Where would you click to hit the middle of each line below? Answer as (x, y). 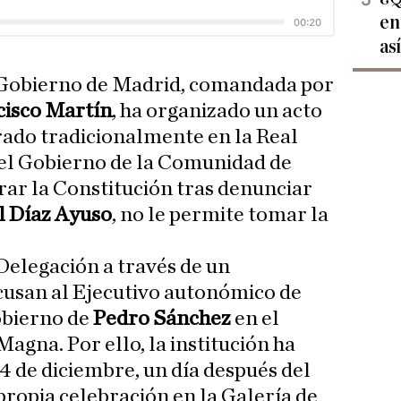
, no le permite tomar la (220, 215)
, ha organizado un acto (218, 111)
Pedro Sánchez (162, 319)
